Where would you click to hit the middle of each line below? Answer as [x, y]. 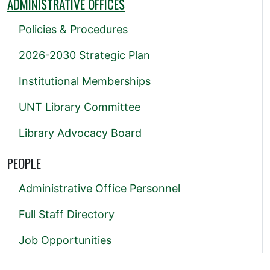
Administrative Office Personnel [99, 188]
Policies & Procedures [73, 29]
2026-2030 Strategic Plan [84, 55]
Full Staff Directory [67, 214]
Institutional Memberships [85, 81]
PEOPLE [24, 163]
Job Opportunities [65, 240]
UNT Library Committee [80, 107]
